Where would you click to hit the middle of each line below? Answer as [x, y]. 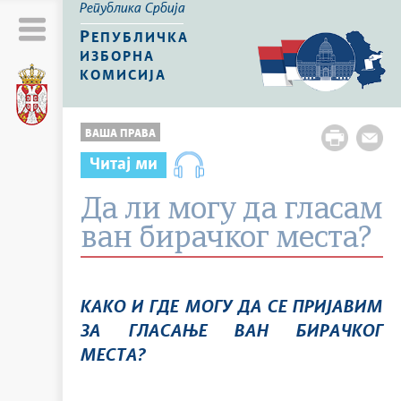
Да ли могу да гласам [231, 210]
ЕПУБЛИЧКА [140, 38]
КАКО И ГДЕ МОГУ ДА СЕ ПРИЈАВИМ [232, 307]
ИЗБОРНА [117, 57]
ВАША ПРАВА [120, 134]
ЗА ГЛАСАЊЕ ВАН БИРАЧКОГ [232, 332]
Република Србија [136, 9]
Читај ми [124, 165]
